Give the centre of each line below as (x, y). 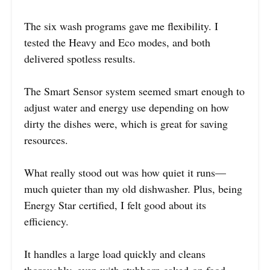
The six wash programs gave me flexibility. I (121, 26)
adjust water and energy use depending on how (127, 108)
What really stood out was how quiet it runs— (125, 173)
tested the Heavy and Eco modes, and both (117, 42)
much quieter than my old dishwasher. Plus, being (133, 189)
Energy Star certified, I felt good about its (115, 205)
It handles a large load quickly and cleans (115, 254)
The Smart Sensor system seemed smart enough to (134, 91)
